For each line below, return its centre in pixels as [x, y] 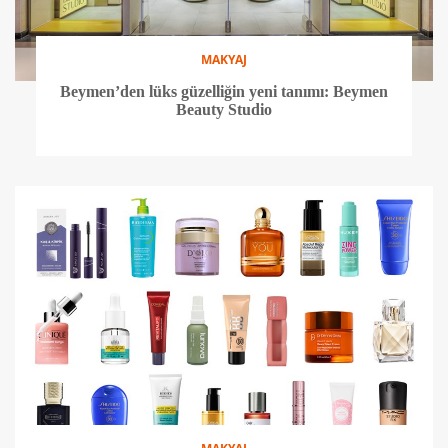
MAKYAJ [223, 59]
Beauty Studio [223, 109]
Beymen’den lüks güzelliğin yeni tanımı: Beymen [223, 91]
